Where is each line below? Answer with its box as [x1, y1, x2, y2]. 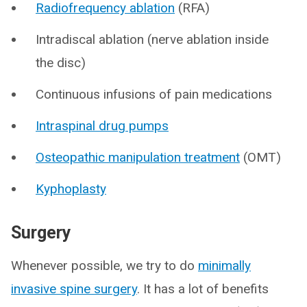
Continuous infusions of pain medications [36, 86, 272, 102]
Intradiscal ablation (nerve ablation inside [36, 32, 269, 47]
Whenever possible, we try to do [11, 258, 198, 273]
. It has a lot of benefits [137, 281, 269, 297]
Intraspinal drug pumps [36, 118, 169, 134]
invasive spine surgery [11, 281, 137, 297]
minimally [198, 258, 251, 273]
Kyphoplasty [36, 181, 106, 197]
